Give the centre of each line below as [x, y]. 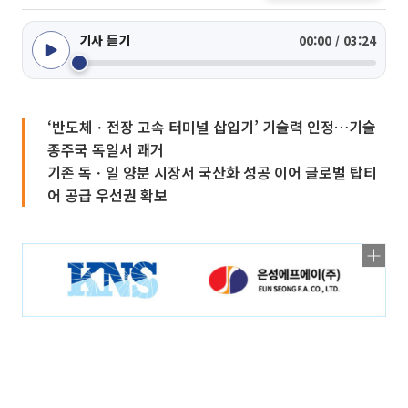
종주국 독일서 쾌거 [106, 149]
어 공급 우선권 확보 [107, 195]
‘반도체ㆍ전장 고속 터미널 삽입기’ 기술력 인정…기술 [212, 127]
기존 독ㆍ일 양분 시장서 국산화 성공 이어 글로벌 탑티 [212, 172]
